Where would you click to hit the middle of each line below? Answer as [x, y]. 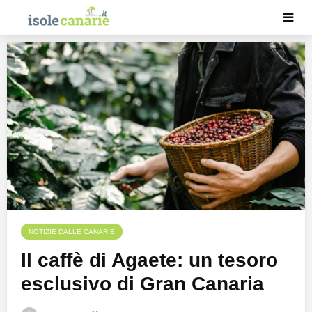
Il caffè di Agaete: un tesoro [149, 260]
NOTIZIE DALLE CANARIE [72, 231]
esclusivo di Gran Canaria [142, 283]
